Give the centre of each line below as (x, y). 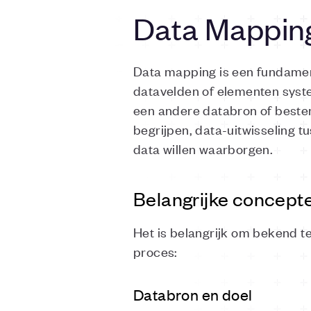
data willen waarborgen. (203, 148)
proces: (155, 251)
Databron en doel (193, 294)
